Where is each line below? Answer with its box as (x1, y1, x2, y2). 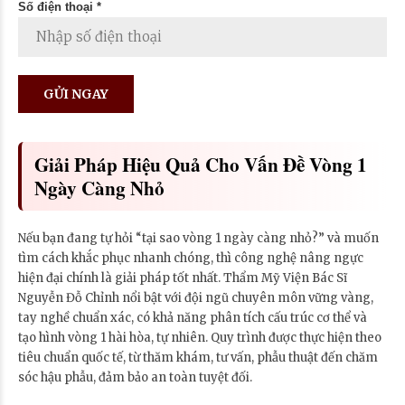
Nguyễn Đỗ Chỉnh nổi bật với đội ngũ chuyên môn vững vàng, (18, 289, 373, 306)
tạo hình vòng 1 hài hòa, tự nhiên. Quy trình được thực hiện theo (18, 329, 381, 345)
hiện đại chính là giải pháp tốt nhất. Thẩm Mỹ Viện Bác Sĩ (18, 269, 347, 286)
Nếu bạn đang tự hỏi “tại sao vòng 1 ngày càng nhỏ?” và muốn (18, 230, 379, 246)
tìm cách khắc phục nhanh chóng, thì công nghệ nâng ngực (18, 250, 363, 266)
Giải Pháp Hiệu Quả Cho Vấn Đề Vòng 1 (34, 149, 367, 178)
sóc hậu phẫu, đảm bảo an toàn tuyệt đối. (18, 369, 252, 385)
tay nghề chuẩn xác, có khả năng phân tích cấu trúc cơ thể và (18, 309, 367, 325)
